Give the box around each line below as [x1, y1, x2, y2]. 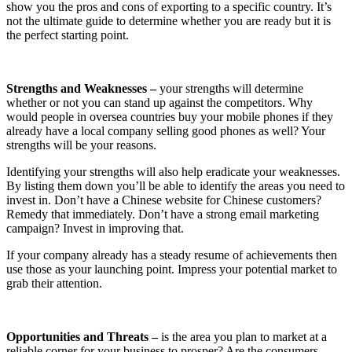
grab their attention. [6, 276, 102, 290]
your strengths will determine [159, 81, 303, 95]
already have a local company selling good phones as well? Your [6, 123, 325, 137]
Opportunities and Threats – [6, 329, 161, 343]
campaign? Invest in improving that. [6, 221, 184, 235]
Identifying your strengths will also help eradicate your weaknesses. [6, 164, 340, 178]
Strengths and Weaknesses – [6, 81, 159, 95]
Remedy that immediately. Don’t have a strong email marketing [6, 207, 319, 221]
